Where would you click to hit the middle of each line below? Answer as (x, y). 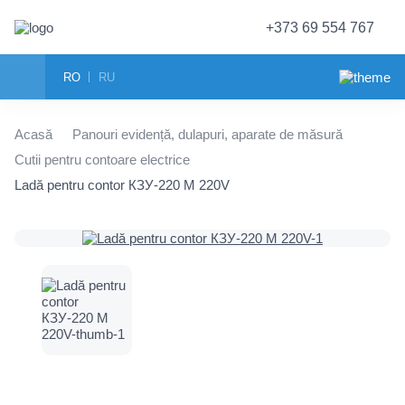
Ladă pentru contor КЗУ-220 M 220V (122, 185)
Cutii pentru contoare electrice (102, 160)
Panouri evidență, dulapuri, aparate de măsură (207, 134)
